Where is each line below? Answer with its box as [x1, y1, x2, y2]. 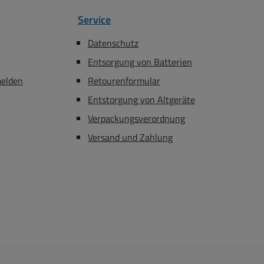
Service [78, 12, 111, 28]
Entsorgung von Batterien [88, 55, 192, 69]
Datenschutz [88, 36, 138, 50]
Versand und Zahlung [88, 130, 173, 144]
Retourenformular [88, 74, 160, 88]
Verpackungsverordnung [88, 111, 185, 126]
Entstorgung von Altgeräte [88, 93, 195, 107]
